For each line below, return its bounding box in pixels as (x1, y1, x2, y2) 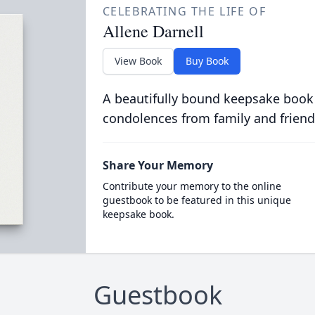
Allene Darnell (102, 20, 204, 42)
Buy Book (185, 54, 229, 67)
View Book (114, 54, 162, 67)
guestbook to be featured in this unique (102, 193, 291, 207)
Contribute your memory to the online (102, 179, 281, 193)
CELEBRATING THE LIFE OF (102, 4, 266, 19)
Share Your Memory (102, 157, 213, 173)
